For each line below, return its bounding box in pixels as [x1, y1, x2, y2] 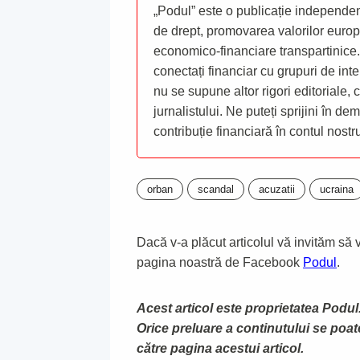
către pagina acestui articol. [137, 341, 304, 355]
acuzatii [259, 182, 295, 195]
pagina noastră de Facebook [137, 255, 303, 269]
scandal [198, 182, 234, 195]
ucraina [320, 182, 354, 195]
